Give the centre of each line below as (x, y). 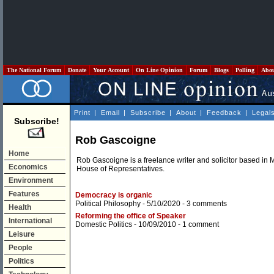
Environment (31, 180)
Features (24, 194)
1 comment (201, 225)
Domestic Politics (104, 225)
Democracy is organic (114, 195)
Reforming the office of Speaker (131, 216)
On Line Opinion (159, 70)
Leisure (22, 234)
